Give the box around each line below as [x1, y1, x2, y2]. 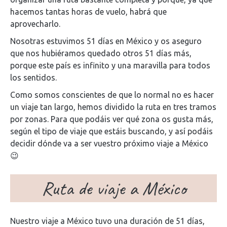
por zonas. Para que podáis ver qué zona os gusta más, [10, 114, 213, 124]
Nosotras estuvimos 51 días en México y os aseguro [10, 36, 202, 46]
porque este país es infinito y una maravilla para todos [10, 60, 210, 70]
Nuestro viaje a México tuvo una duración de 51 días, [10, 216, 205, 225]
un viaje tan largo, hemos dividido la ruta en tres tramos [10, 102, 216, 111]
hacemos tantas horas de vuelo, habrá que [10, 7, 167, 16]
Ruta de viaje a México [41, 176, 186, 200]
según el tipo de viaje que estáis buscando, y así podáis [10, 126, 213, 136]
